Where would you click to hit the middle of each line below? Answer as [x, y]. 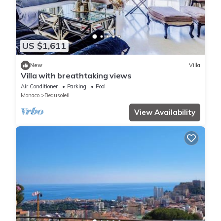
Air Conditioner [39, 86]
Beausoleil [57, 95]
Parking [77, 86]
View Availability [165, 112]
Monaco [30, 95]
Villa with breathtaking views [76, 75]
